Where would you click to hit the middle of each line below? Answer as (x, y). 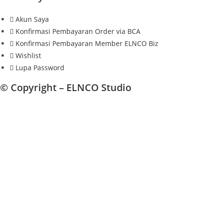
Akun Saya (32, 19)
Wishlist (28, 55)
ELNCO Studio (99, 87)
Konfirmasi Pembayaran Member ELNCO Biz (87, 43)
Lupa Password (40, 67)
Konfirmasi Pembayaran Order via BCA (78, 31)
